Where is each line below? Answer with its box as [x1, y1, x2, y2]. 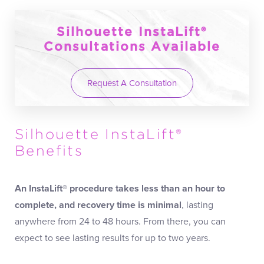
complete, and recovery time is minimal [15, 199, 181, 211]
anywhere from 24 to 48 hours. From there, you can [15, 215, 226, 227]
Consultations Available [43, 40, 221, 53]
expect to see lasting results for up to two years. [15, 232, 210, 244]
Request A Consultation [87, 77, 177, 88]
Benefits [15, 144, 84, 159]
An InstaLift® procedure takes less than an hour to [15, 182, 225, 194]
